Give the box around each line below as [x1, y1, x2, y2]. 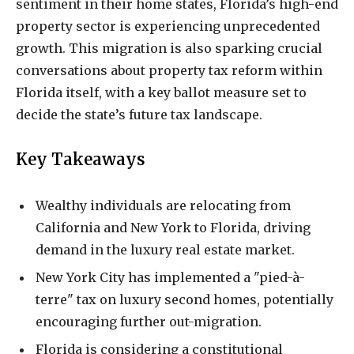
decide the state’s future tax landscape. [16, 107, 262, 123]
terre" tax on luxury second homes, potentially [36, 291, 333, 307]
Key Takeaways [16, 149, 145, 170]
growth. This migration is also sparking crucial [16, 40, 322, 57]
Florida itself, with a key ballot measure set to [16, 85, 307, 101]
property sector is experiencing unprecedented [16, 18, 320, 35]
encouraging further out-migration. [36, 313, 262, 330]
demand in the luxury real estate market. [36, 241, 295, 258]
